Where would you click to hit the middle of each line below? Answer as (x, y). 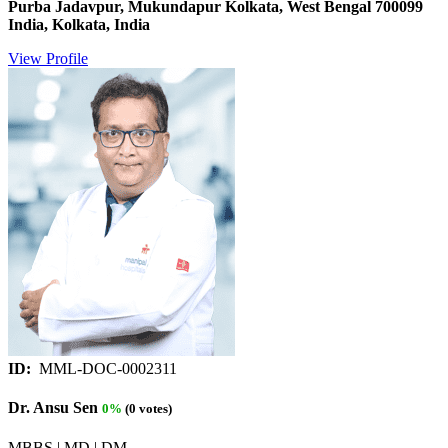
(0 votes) (147, 409)
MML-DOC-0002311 (106, 369)
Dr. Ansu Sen (53, 408)
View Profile (48, 59)
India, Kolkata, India (79, 25)
